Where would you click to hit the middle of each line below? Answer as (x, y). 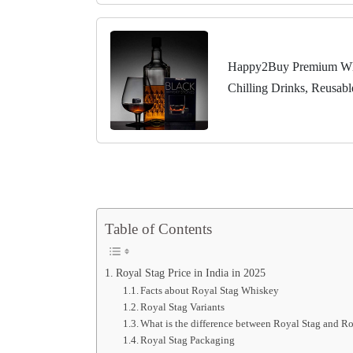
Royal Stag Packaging (188, 340)
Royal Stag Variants (183, 307)
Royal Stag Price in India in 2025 (190, 272)
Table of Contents (158, 229)
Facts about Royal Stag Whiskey (210, 290)
